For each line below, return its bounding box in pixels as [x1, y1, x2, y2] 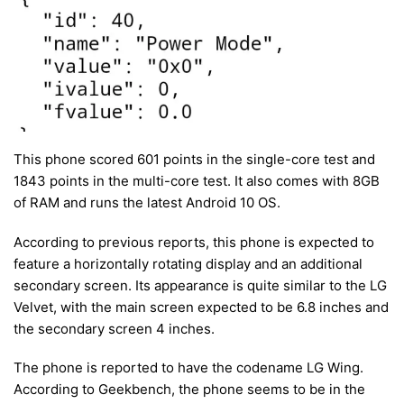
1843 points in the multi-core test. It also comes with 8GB [14, 172, 380, 190]
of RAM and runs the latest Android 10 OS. [14, 194, 280, 212]
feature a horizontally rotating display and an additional [14, 254, 363, 272]
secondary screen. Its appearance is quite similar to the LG [14, 276, 387, 294]
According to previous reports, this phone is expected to [14, 233, 374, 251]
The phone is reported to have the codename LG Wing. [14, 359, 363, 377]
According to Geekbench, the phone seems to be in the [14, 381, 365, 399]
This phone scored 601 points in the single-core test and [14, 151, 375, 169]
